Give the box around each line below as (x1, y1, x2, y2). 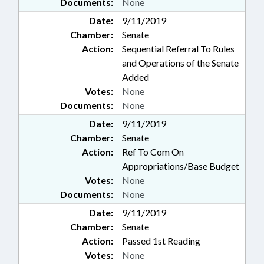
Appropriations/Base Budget (122, 160, 239, 171)
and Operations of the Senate (122, 57, 239, 68)
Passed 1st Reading (122, 235, 200, 246)
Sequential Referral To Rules (122, 43, 235, 54)
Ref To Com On (122, 146, 184, 157)
